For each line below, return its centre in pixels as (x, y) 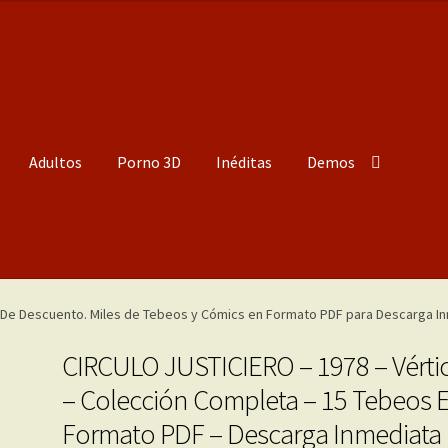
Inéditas (244, 162)
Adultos (56, 162)
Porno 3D (149, 162)
